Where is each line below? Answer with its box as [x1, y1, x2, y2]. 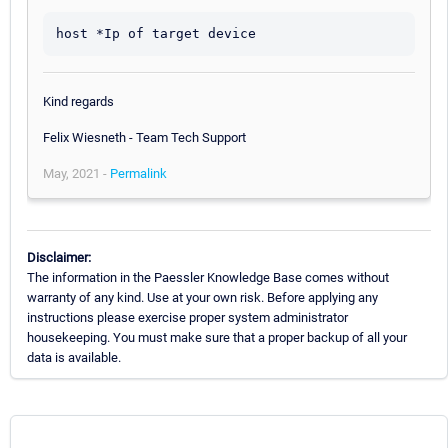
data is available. [27, 349, 121, 365]
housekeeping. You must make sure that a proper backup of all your [27, 329, 407, 345]
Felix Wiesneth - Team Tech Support [43, 130, 246, 146]
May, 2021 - [43, 166, 110, 182]
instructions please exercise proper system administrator [27, 309, 348, 325]
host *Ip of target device [56, 26, 256, 42]
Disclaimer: [27, 249, 91, 265]
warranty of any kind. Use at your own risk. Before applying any [27, 289, 378, 305]
